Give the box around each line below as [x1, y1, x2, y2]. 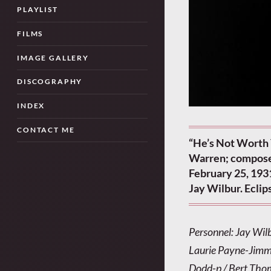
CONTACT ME [17, 126, 75, 134]
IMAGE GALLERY [17, 53, 89, 62]
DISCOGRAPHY [17, 77, 83, 86]
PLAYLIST [17, 5, 58, 14]
